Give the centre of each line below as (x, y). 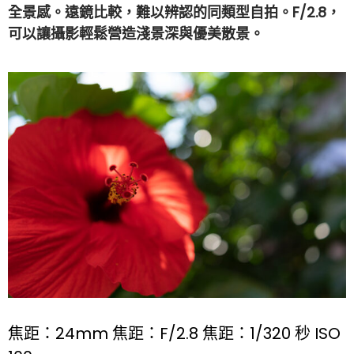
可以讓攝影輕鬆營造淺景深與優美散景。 (136, 34)
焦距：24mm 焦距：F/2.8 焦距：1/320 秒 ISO (174, 333)
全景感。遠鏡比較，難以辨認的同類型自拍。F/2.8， (174, 13)
